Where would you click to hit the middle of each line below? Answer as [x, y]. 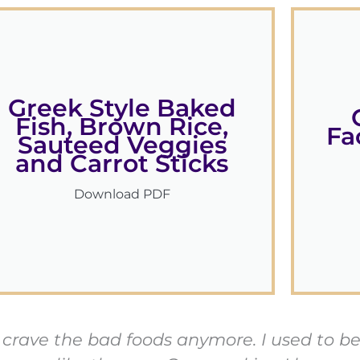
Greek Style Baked [122, 108]
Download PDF [122, 194]
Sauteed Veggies [122, 145]
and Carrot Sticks [122, 164]
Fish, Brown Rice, [122, 127]
